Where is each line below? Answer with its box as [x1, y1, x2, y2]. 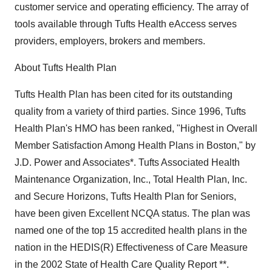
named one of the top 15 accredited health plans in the [15, 225, 247, 236]
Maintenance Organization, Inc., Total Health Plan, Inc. [15, 174, 247, 185]
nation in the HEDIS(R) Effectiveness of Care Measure [15, 242, 248, 253]
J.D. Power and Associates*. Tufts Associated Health [15, 157, 240, 168]
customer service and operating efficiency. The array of [15, 2, 248, 12]
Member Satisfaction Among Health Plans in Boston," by [15, 140, 256, 151]
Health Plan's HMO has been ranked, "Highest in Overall [15, 123, 257, 134]
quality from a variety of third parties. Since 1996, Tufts [15, 106, 246, 117]
